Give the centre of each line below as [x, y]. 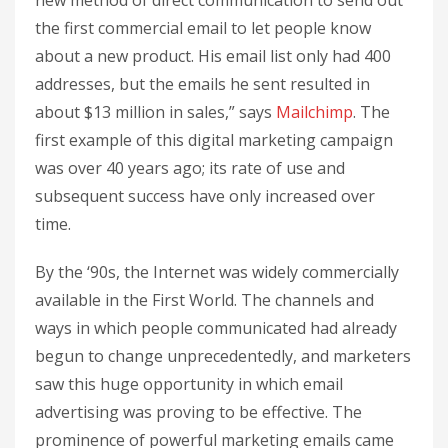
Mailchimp [314, 112]
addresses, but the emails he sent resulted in [202, 84]
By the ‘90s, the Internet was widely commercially [217, 272]
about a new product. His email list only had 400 [213, 56]
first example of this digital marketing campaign [214, 140]
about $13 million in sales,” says [155, 112]
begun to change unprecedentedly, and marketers [223, 356]
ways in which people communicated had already [216, 328]
